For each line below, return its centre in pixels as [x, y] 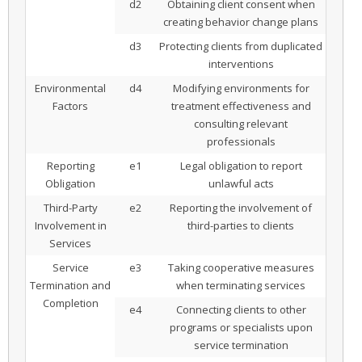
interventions [241, 64]
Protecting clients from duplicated [241, 46]
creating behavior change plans [241, 22]
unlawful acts [241, 184]
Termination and [70, 286]
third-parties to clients [241, 226]
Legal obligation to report [241, 166]
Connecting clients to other [241, 310]
